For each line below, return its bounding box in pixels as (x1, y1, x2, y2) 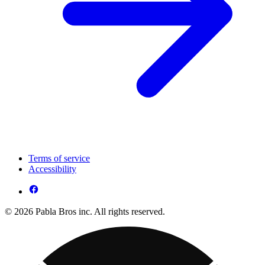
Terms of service (28, 153, 90, 164)
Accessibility (28, 164, 76, 174)
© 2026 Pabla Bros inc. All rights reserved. (5, 206, 165, 217)
